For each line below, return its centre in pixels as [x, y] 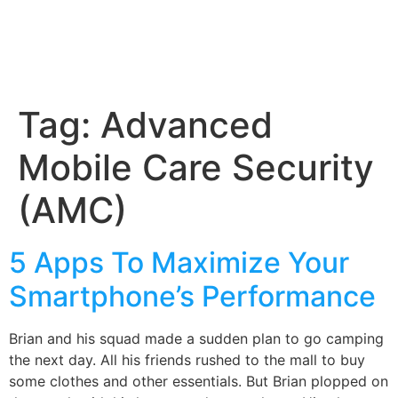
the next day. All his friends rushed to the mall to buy [187, 360]
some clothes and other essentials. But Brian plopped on [199, 382]
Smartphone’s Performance [192, 297]
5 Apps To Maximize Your [179, 263]
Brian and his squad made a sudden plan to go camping [196, 339]
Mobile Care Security [196, 168]
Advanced [187, 125]
